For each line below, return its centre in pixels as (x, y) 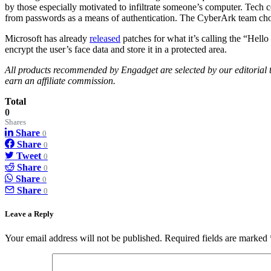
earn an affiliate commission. (60, 81)
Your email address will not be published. (83, 238)
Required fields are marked (217, 238)
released (105, 39)
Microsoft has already (47, 39)
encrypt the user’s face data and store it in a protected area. (116, 50)
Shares (15, 122)
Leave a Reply (29, 214)
